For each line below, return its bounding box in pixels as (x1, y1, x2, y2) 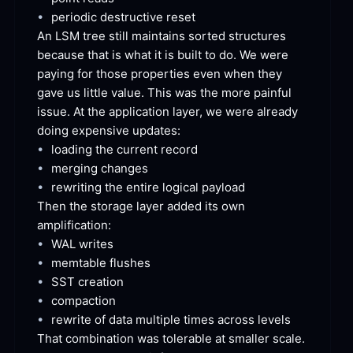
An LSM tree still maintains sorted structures (37, 28, 286, 44)
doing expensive (37, 123, 129, 139)
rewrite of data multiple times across (51, 312, 255, 328)
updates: (129, 123, 180, 139)
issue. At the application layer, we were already (37, 104, 298, 120)
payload (199, 180, 245, 195)
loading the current (51, 142, 158, 158)
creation (75, 274, 124, 290)
